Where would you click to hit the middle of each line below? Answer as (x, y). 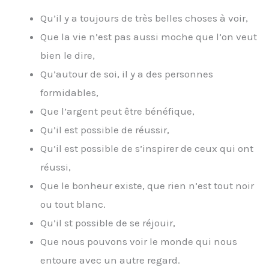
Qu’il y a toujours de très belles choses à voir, (144, 18)
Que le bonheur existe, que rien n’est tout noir (147, 185)
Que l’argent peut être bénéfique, (117, 111)
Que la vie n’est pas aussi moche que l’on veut (149, 36)
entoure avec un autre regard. (110, 260)
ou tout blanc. (73, 204)
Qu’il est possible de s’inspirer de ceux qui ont (147, 148)
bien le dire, (68, 55)
